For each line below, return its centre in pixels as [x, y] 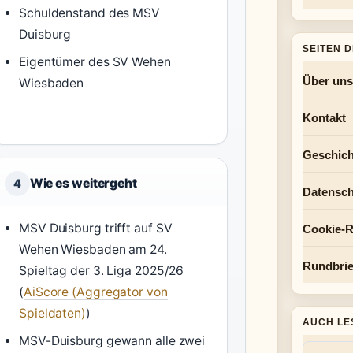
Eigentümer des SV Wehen [95, 62]
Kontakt [324, 118]
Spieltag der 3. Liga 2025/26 [102, 271]
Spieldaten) [52, 313]
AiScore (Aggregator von [95, 292]
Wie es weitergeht [83, 183]
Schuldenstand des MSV [89, 13]
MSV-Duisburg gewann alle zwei [112, 341]
